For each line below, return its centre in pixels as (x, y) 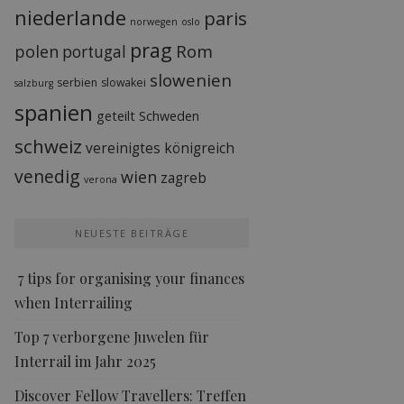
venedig (48, 176)
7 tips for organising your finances (130, 278)
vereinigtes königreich (161, 148)
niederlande (71, 17)
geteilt (116, 116)
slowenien (191, 80)
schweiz (49, 146)
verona (101, 179)
